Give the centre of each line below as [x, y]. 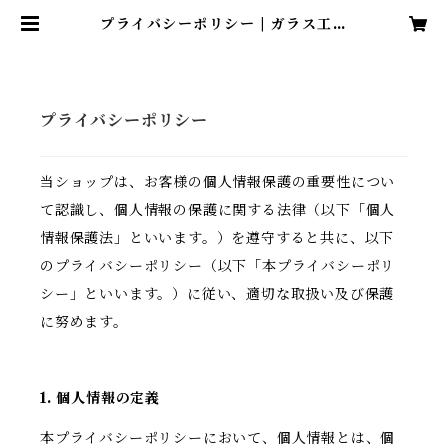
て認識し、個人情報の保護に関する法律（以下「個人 [218, 210]
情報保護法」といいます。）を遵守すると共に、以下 [217, 238]
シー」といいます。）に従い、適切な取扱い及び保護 [217, 294]
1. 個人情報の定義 [100, 398]
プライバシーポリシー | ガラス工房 [224, 24]
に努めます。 [84, 322]
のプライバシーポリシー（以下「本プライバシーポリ [218, 266]
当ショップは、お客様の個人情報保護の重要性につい [218, 182]
